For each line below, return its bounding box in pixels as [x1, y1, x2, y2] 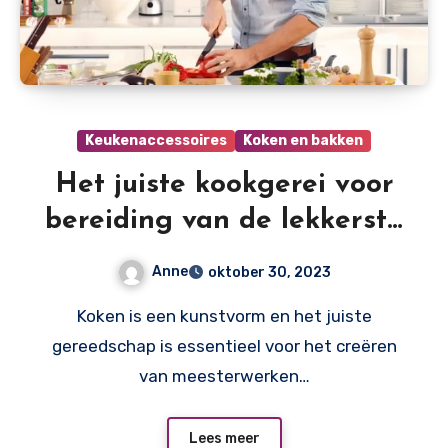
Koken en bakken [243, 132, 363, 150]
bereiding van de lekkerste [45, 207, 403, 236]
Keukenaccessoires [85, 132, 227, 150]
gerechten [152, 243, 296, 272]
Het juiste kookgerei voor [54, 171, 394, 200]
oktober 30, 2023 [207, 264, 331, 282]
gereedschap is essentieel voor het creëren [51, 336, 397, 357]
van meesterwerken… [138, 366, 310, 387]
